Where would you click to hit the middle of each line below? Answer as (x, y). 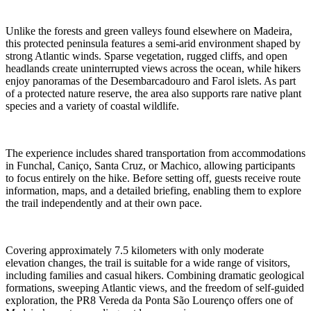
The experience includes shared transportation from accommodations (155, 153)
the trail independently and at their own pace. (104, 203)
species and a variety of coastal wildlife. (92, 106)
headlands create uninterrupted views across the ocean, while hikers (153, 68)
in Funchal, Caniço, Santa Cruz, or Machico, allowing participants (150, 165)
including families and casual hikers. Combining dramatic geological (155, 275)
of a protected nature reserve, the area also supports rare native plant (153, 93)
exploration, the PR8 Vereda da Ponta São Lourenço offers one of (149, 300)
